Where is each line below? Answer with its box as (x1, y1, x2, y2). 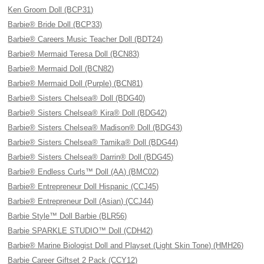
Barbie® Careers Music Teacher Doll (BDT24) (8, 35, 163, 44)
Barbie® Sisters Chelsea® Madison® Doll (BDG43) (8, 123, 183, 132)
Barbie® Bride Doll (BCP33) (8, 20, 103, 29)
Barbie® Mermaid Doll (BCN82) (8, 64, 114, 73)
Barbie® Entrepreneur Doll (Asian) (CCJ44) (8, 197, 154, 206)
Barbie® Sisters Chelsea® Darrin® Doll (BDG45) (8, 153, 174, 161)
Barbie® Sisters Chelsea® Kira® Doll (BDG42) (8, 108, 167, 117)
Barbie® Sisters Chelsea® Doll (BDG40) (8, 94, 146, 103)
